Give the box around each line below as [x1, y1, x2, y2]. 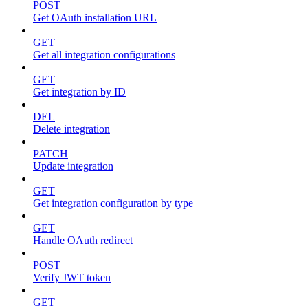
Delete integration [33, 123, 110, 135]
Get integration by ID [33, 86, 126, 98]
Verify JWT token [33, 272, 111, 284]
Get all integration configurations [33, 49, 175, 61]
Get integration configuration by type [33, 197, 193, 210]
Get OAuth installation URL [33, 12, 157, 24]
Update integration [33, 160, 113, 173]
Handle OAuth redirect [33, 234, 133, 247]
